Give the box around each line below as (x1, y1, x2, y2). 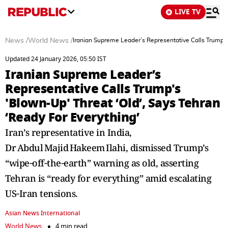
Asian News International (5, 209, 80, 218)
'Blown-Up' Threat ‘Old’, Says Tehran (5, 94, 220, 112)
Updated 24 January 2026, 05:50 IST (5, 54, 106, 64)
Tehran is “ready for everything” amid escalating (5, 172, 211, 184)
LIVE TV (175, 7, 201, 17)
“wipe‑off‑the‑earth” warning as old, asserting (5, 157, 198, 169)
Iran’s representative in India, (5, 126, 132, 138)
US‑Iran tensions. (5, 187, 79, 199)
